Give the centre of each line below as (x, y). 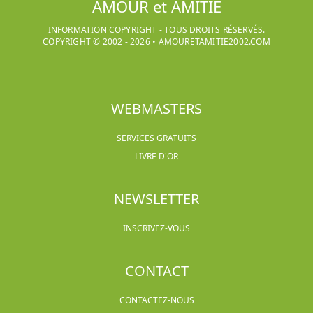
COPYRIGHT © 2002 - (87, 42)
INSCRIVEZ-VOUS (156, 228)
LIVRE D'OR (156, 156)
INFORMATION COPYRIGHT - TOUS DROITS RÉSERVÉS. (156, 30)
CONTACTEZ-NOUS (156, 300)
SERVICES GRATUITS (156, 138)
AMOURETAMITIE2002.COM (214, 42)
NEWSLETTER (156, 199)
